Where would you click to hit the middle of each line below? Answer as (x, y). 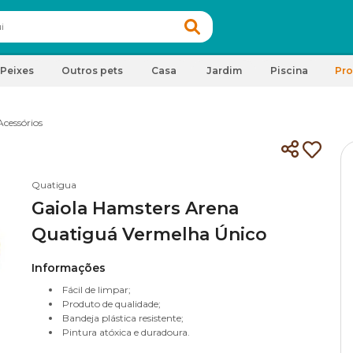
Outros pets (92, 71)
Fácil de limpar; (97, 290)
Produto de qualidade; (111, 304)
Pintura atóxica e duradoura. (126, 332)
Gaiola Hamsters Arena (135, 208)
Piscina (289, 71)
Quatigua (54, 185)
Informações (69, 268)
